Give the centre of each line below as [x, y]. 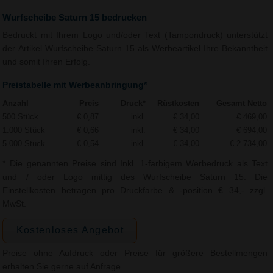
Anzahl [16, 104]
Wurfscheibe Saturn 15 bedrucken [75, 17]
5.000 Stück [24, 144]
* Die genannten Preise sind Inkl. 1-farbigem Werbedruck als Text [135, 164]
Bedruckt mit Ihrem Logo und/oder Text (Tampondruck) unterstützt [135, 35]
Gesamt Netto [242, 104]
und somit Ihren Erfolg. [47, 62]
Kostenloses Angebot [70, 230]
